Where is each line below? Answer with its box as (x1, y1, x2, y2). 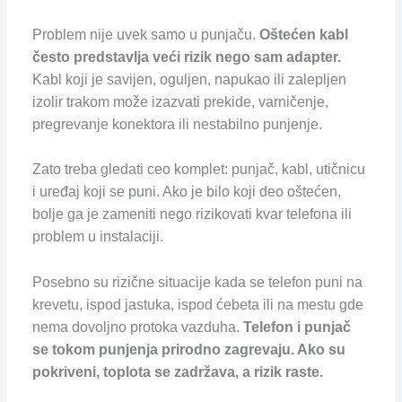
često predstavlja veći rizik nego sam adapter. (31, 48, 341, 65)
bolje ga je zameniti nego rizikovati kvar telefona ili (31, 206, 352, 223)
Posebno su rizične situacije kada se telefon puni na (31, 274, 363, 290)
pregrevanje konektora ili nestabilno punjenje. (31, 116, 322, 132)
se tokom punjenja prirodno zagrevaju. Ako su (31, 341, 345, 357)
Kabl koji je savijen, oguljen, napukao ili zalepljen (31, 71, 346, 87)
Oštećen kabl (258, 26, 348, 42)
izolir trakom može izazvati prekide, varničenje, (31, 93, 328, 109)
